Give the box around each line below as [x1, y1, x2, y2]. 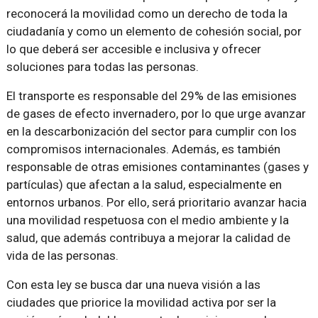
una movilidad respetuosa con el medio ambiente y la [6, 212, 289, 227]
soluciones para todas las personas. [6, 59, 199, 74]
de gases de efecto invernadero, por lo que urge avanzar [6, 106, 306, 121]
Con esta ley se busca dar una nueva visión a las [6, 277, 261, 292]
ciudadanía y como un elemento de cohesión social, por [6, 23, 302, 38]
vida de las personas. [6, 248, 119, 263]
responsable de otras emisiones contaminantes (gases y [6, 159, 309, 174]
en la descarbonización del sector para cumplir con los [6, 124, 297, 138]
